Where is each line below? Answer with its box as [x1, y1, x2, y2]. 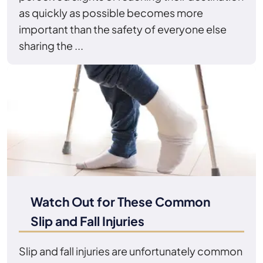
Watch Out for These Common [31, 193, 210, 210]
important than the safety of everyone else [19, 22, 227, 36]
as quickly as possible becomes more [19, 5, 203, 19]
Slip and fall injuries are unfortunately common [19, 244, 242, 258]
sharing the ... [19, 38, 83, 52]
